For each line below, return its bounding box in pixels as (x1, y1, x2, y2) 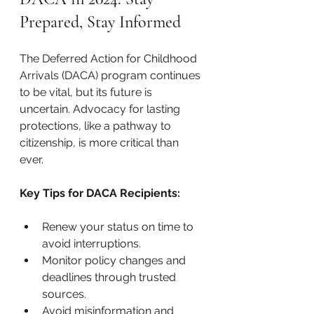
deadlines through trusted (42, 271, 179, 285)
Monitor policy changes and (42, 254, 189, 268)
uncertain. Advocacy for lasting (20, 102, 183, 116)
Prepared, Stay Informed (20, 12, 181, 33)
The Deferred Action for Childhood (20, 52, 200, 66)
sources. (42, 287, 86, 301)
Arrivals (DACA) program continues (20, 69, 203, 83)
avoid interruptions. (42, 237, 141, 251)
